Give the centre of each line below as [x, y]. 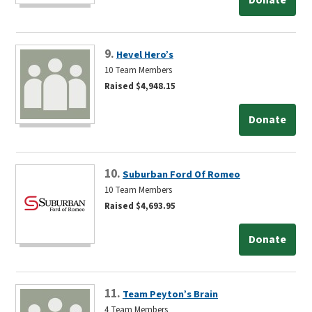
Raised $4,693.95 [140, 206]
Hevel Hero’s [145, 54]
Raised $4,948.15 [140, 86]
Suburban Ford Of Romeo [181, 174]
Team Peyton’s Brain [170, 294]
